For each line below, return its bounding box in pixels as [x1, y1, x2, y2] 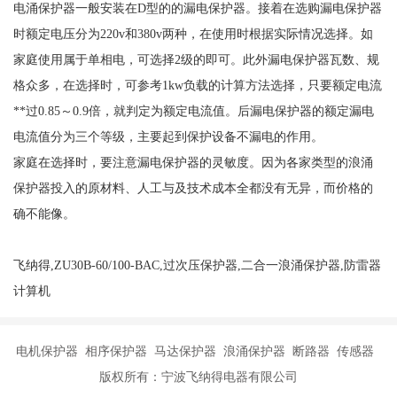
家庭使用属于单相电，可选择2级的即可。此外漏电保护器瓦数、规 [12, 51, 379, 66]
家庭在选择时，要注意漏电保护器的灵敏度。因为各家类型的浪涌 [12, 154, 373, 169]
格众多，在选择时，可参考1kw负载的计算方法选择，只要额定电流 [12, 77, 382, 92]
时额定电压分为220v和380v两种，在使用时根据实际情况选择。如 [12, 26, 373, 41]
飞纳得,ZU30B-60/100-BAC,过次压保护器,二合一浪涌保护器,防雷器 [12, 257, 381, 272]
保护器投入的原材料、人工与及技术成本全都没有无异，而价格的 [12, 180, 373, 195]
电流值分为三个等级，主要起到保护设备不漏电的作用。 [12, 128, 323, 144]
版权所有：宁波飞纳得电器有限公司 [99, 369, 298, 384]
